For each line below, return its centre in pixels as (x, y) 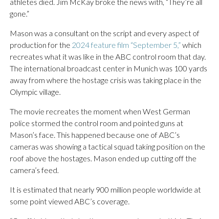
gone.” (20, 13)
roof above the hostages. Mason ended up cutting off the (103, 158)
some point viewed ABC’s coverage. (70, 201)
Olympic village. (35, 92)
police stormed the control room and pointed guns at (97, 123)
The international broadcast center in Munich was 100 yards (109, 68)
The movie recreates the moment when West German (100, 111)
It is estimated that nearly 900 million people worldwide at (105, 189)
